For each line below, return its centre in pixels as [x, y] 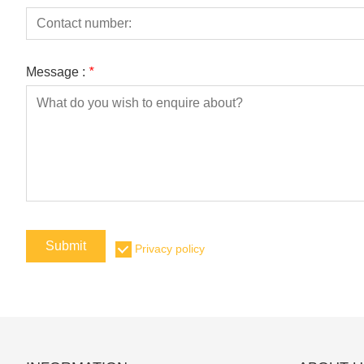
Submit [66, 246]
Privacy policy [170, 249]
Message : [57, 72]
